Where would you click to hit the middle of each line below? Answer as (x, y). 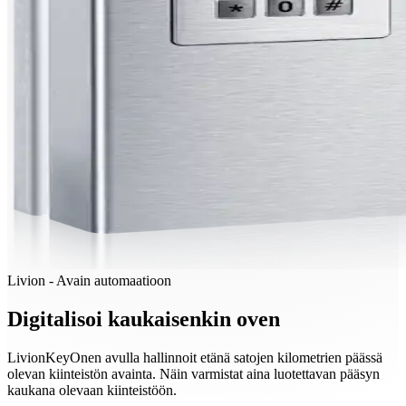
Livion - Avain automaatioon (89, 280)
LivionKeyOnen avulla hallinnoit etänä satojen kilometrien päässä (195, 357)
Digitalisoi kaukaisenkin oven (144, 319)
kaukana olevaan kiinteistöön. (92, 390)
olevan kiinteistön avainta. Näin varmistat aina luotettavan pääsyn (193, 373)
